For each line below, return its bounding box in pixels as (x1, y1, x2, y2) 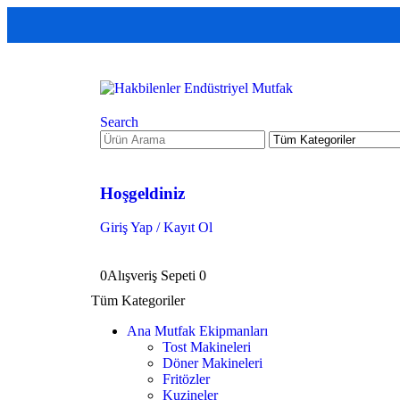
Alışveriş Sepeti (107, 268, 199, 284)
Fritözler (162, 371, 210, 387)
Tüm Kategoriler (91, 293, 185, 309)
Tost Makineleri (162, 339, 251, 355)
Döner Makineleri (162, 355, 262, 371)
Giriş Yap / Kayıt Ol (100, 220, 212, 236)
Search (100, 114, 138, 129)
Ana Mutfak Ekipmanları (127, 323, 268, 339)
